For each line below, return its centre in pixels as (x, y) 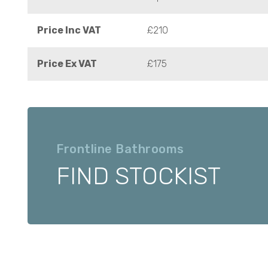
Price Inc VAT (69, 30)
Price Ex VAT (67, 64)
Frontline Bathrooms (120, 149)
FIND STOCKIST (138, 176)
